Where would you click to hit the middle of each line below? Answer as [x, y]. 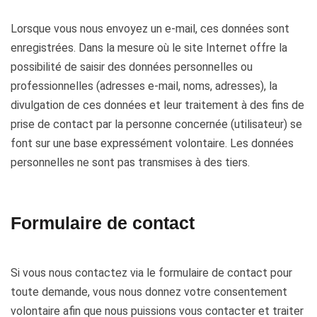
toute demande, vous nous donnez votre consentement [149, 292]
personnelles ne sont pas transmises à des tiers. [130, 162]
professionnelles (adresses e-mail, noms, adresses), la [144, 86]
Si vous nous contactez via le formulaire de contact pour [151, 273]
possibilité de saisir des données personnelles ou [132, 67]
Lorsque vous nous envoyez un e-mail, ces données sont [150, 29]
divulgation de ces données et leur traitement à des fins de [157, 105]
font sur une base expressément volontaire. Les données [152, 143]
